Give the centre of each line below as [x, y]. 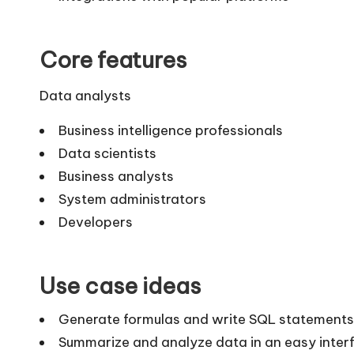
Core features [113, 59]
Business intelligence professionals [171, 130]
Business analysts [116, 176]
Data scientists [107, 153]
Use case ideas [120, 285]
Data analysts [85, 95]
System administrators [132, 199]
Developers [96, 222]
